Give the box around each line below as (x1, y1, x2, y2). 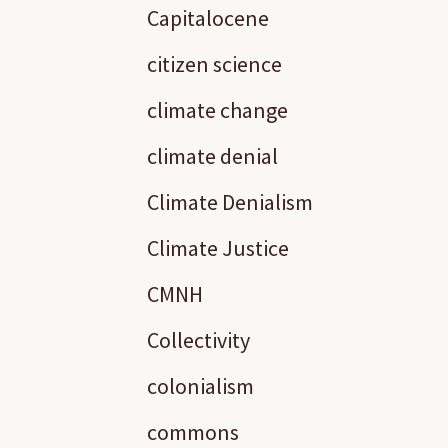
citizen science (147, 50, 282, 78)
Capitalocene (147, 4, 269, 32)
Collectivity (147, 326, 250, 354)
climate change (147, 96, 288, 124)
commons (147, 418, 239, 446)
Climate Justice (147, 234, 289, 262)
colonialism (147, 372, 254, 400)
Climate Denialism (147, 188, 313, 216)
